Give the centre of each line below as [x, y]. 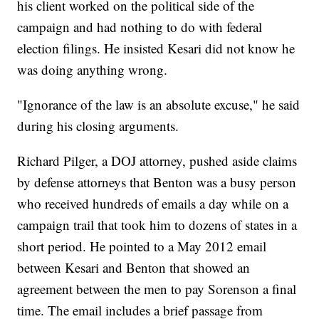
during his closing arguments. [98, 126]
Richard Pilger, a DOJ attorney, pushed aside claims [157, 161]
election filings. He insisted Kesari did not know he [156, 48]
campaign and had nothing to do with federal [140, 27]
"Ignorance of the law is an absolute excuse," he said [159, 105]
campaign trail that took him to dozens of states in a [157, 225]
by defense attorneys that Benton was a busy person [157, 182]
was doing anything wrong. [93, 70]
